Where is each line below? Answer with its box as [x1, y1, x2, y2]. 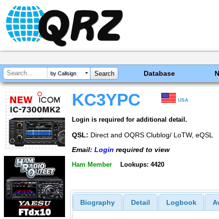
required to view [114, 146, 170, 154]
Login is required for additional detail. [72, 115, 187, 123]
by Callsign [50, 70, 76, 77]
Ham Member [72, 160, 112, 168]
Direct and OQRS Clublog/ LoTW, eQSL [88, 131, 213, 139]
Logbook [166, 198, 197, 207]
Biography [80, 198, 115, 207]
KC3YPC [72, 90, 140, 109]
